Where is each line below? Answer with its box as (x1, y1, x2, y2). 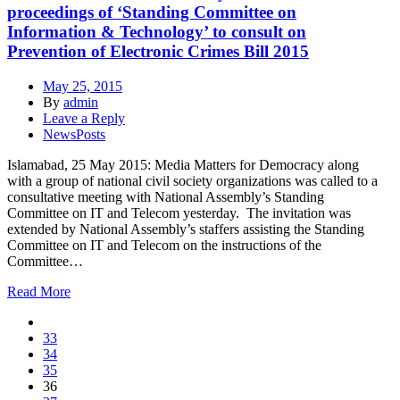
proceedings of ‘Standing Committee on (7, 3, 296, 22)
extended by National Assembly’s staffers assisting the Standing (7, 221, 364, 237)
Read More (7, 284, 71, 300)
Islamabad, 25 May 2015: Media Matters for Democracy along (7, 157, 359, 173)
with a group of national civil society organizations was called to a (7, 173, 378, 189)
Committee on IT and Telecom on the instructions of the (7, 237, 321, 254)
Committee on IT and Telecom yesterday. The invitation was (7, 205, 351, 221)
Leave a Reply (43, 111, 125, 127)
